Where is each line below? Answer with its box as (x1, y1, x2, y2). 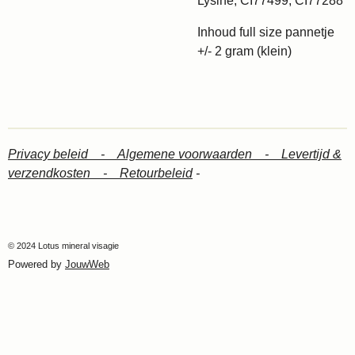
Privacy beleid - (8, 147, 117, 161)
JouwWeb (65, 258, 109, 270)
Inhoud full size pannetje (197, 25, 334, 39)
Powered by (8, 258, 65, 270)
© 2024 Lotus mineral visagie (8, 241, 119, 250)
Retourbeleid (120, 166, 193, 180)
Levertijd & (281, 147, 342, 161)
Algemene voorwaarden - (117, 147, 281, 161)
